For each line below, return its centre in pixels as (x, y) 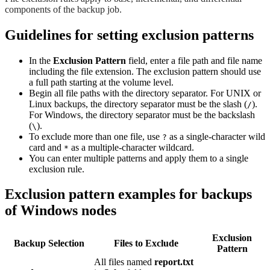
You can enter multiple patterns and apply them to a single (139, 158)
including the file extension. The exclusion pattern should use (145, 71)
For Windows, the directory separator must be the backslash (142, 115)
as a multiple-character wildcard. (131, 147)
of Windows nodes (61, 211)
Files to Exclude (146, 243)
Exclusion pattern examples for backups (128, 194)
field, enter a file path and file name (194, 60)
